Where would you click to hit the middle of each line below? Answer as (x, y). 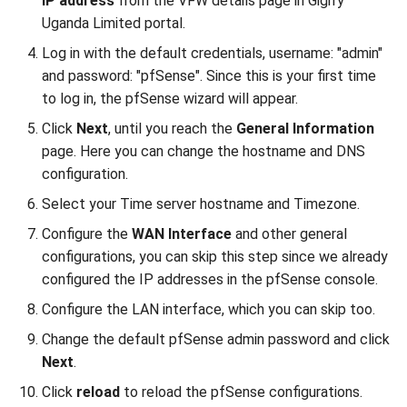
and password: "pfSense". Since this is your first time (209, 75)
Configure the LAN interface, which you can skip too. (208, 309)
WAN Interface (182, 233)
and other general (289, 233)
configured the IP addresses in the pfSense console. (210, 279)
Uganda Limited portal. (114, 23)
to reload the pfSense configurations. (241, 392)
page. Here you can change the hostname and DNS (203, 151)
